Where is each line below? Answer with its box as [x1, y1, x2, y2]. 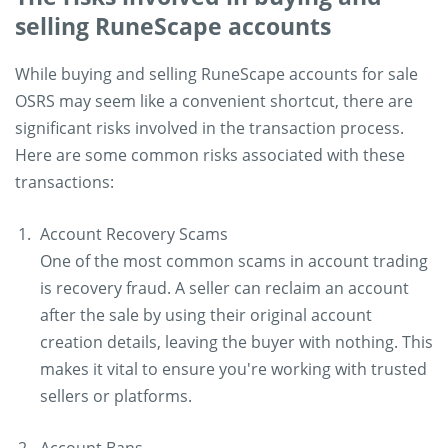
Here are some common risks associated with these [15, 144, 405, 166]
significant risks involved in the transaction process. [15, 117, 404, 139]
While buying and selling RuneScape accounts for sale [15, 63, 418, 85]
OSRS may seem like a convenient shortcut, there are [15, 90, 413, 112]
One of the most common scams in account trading [40, 250, 428, 272]
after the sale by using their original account [40, 304, 372, 326]
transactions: [15, 171, 114, 193]
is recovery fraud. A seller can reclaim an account [40, 277, 409, 299]
